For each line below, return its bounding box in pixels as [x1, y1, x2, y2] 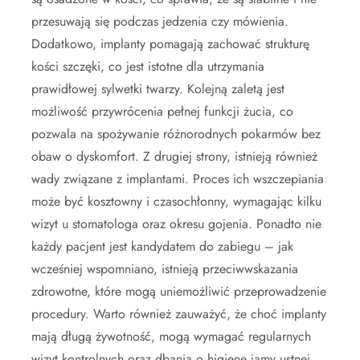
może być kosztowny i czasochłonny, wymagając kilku [31, 191, 321, 211]
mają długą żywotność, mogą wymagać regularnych [31, 326, 311, 346]
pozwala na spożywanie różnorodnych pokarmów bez [31, 124, 321, 143]
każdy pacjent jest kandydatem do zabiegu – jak [31, 236, 293, 256]
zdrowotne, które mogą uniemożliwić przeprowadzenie [31, 281, 326, 301]
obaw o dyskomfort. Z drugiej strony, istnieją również [31, 146, 317, 166]
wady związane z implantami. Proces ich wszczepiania [31, 169, 324, 188]
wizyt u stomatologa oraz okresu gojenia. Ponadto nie [31, 214, 321, 233]
